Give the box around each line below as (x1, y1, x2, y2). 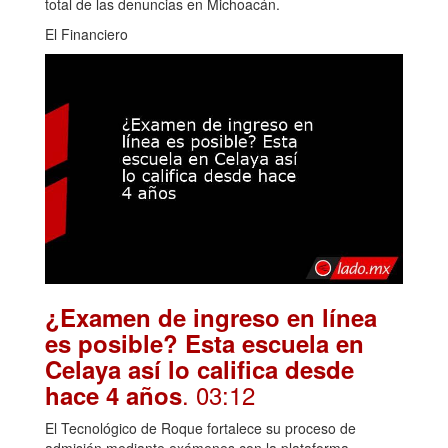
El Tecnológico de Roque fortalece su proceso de (45, 418, 356, 439)
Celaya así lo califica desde (45, 352, 354, 387)
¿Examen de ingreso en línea (45, 300, 377, 335)
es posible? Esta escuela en (45, 326, 364, 361)
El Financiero (45, 23, 128, 44)
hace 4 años (45, 378, 182, 413)
